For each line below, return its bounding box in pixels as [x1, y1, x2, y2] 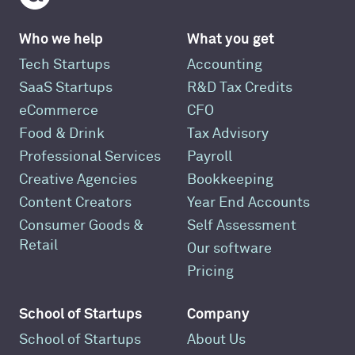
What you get [187, 29, 274, 48]
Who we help [19, 29, 103, 48]
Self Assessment [187, 216, 296, 235]
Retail [19, 236, 58, 255]
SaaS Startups [19, 78, 113, 97]
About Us [187, 330, 246, 349]
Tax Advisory [187, 124, 269, 143]
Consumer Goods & [19, 216, 143, 235]
